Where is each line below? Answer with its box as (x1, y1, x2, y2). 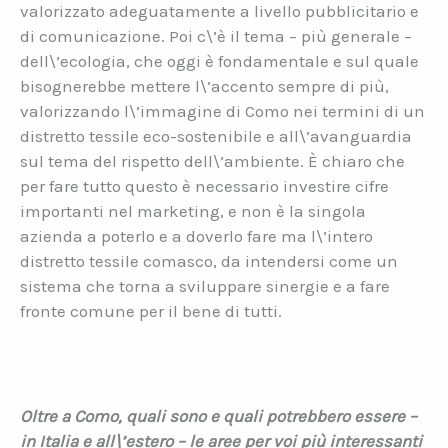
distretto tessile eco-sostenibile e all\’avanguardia (20, 126, 412, 147)
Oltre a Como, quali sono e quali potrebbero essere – (20, 405, 417, 426)
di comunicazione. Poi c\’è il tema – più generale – (20, 26, 412, 47)
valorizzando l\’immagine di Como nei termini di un (20, 101, 425, 122)
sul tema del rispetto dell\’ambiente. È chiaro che (20, 151, 405, 172)
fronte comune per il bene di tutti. (20, 301, 282, 322)
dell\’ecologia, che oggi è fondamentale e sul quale (20, 51, 419, 72)
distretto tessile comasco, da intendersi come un (20, 251, 398, 272)
